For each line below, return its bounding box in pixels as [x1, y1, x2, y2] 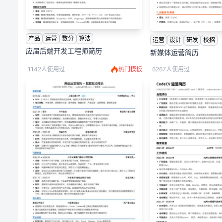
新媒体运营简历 [150, 48, 199, 56]
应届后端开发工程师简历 [26, 47, 102, 55]
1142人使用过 [28, 65, 65, 73]
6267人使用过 [152, 65, 190, 73]
